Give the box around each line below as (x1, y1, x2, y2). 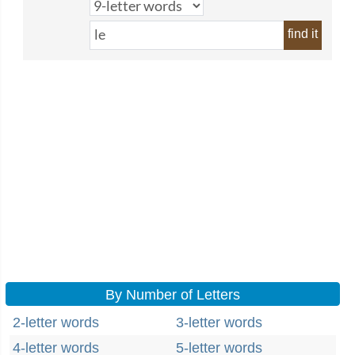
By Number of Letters (105, 287, 240, 303)
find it (288, 27, 318, 40)
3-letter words (176, 315, 262, 330)
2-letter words (13, 315, 99, 330)
